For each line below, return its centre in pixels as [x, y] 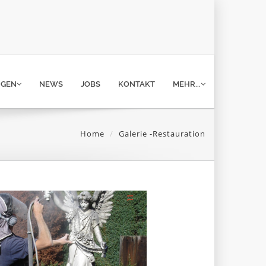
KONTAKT [137, 84]
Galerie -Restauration [162, 134]
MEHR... [187, 84]
